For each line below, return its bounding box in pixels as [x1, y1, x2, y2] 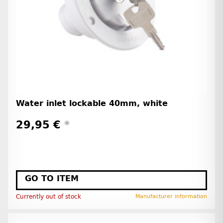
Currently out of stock [16, 193, 81, 201]
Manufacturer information [135, 193, 207, 200]
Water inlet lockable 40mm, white [16, 98, 168, 108]
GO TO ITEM [25, 174, 79, 184]
